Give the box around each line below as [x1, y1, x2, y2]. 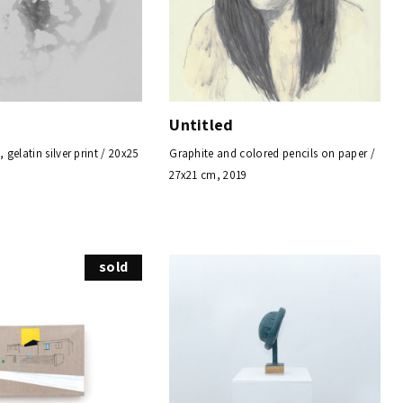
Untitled [169, 113, 234, 135]
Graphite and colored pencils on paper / [169, 145, 375, 161]
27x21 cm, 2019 [169, 166, 247, 183]
